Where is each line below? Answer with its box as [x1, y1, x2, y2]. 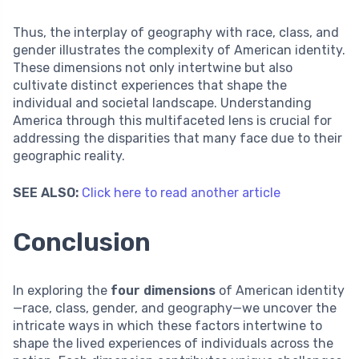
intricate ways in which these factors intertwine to [13, 317, 322, 333]
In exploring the [13, 282, 111, 298]
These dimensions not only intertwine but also [13, 59, 292, 75]
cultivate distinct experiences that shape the [13, 77, 287, 93]
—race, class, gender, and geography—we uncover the [13, 300, 337, 316]
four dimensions [111, 282, 216, 298]
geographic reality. [13, 147, 125, 163]
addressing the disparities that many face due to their [13, 130, 342, 146]
